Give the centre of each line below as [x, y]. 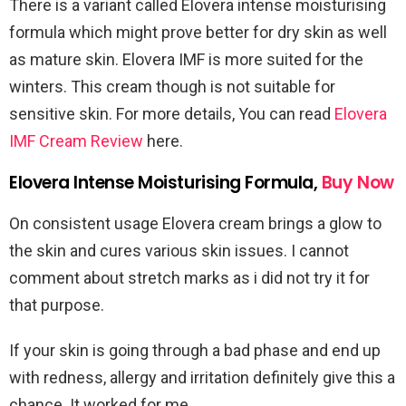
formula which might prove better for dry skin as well [198, 33]
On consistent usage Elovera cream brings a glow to [195, 224]
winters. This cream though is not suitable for [172, 87]
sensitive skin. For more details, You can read [172, 114]
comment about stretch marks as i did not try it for [189, 278]
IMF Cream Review [76, 141]
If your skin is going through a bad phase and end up [195, 351]
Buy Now [358, 183]
